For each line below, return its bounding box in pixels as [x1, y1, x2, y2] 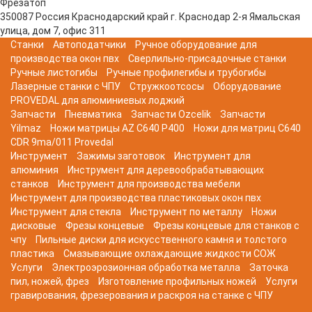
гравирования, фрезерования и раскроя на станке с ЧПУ [10, 289, 273, 301]
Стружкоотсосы [130, 80, 204, 92]
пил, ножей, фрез [10, 275, 89, 287]
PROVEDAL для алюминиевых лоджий [10, 94, 185, 106]
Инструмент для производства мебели [58, 178, 240, 189]
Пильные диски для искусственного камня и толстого [36, 233, 287, 245]
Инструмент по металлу [130, 205, 242, 217]
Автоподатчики [53, 38, 126, 50]
